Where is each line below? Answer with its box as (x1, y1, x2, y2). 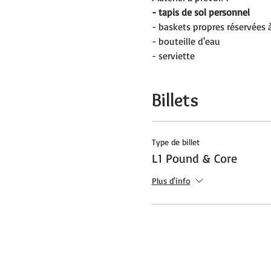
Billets (151, 89, 198, 111)
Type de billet (151, 137, 200, 147)
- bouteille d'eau (151, 35, 220, 47)
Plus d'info (151, 175, 191, 186)
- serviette (151, 50, 195, 62)
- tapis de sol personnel (151, 6, 250, 18)
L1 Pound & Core (151, 151, 237, 166)
